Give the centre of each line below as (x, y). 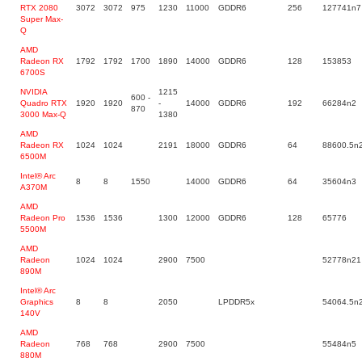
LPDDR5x (236, 302)
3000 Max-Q (43, 114)
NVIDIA (34, 92)
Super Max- (42, 19)
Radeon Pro (43, 218)
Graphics (37, 302)
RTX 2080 (39, 8)
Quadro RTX (44, 103)
